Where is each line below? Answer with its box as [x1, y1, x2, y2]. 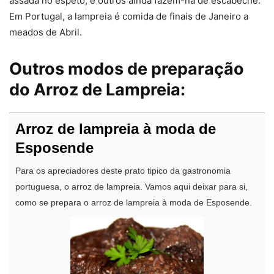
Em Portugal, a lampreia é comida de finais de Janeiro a [9, 10, 248, 23]
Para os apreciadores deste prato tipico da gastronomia [15, 166, 231, 176]
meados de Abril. [9, 26, 82, 39]
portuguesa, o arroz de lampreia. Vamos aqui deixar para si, [15, 182, 248, 192]
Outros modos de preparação [9, 59, 244, 80]
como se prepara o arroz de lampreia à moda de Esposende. [15, 198, 252, 208]
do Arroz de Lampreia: [9, 80, 185, 100]
